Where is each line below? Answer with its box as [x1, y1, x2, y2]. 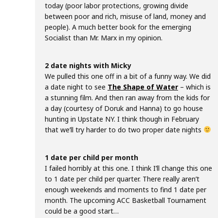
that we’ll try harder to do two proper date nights [45, 125, 203, 134]
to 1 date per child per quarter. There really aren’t [45, 174, 200, 183]
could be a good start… [45, 206, 119, 216]
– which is [178, 82, 211, 91]
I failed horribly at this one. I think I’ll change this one [45, 163, 212, 173]
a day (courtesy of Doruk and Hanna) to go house [45, 104, 203, 113]
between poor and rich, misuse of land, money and [45, 12, 206, 21]
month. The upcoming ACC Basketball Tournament [45, 196, 206, 205]
